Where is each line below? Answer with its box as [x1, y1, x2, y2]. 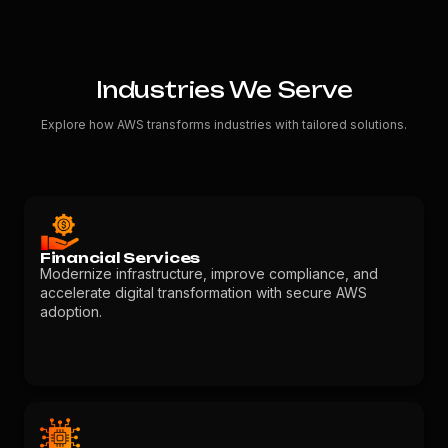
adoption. [40, 303, 102, 320]
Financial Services [40, 249, 200, 266]
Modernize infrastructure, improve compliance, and [40, 265, 378, 282]
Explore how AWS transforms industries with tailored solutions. [41, 117, 407, 132]
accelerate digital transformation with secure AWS [40, 284, 367, 301]
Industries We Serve [95, 76, 353, 103]
